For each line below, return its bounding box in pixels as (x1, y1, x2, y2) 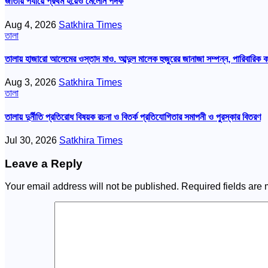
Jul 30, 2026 (5, 135, 59, 145)
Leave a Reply (5, 157, 83, 170)
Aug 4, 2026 (5, 19, 59, 30)
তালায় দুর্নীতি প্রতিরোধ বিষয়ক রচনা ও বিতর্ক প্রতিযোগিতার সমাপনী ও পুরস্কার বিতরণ (5, 111, 261, 122)
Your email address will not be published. (5, 181, 179, 192)
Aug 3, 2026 (5, 77, 59, 88)
